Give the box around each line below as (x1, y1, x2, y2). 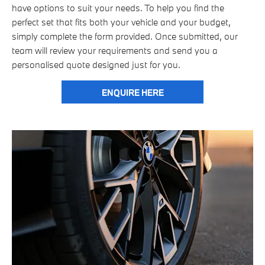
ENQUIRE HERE (101, 87, 164, 99)
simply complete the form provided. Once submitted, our (12, 30, 238, 42)
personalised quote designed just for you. (12, 58, 180, 70)
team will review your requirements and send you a (12, 44, 218, 56)
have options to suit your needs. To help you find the (12, 1, 224, 14)
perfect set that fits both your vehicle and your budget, (12, 15, 231, 28)
